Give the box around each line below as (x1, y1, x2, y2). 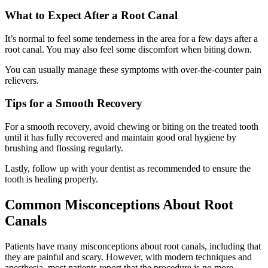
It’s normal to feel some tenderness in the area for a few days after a (5, 33, 258, 44)
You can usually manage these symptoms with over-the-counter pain (5, 64, 261, 75)
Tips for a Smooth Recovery (5, 97, 142, 110)
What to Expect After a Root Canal (5, 8, 178, 22)
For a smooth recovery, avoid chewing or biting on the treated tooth (5, 121, 258, 132)
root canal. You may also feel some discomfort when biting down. (5, 44, 252, 54)
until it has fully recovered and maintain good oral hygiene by (5, 132, 236, 142)
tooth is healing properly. (5, 173, 98, 184)
